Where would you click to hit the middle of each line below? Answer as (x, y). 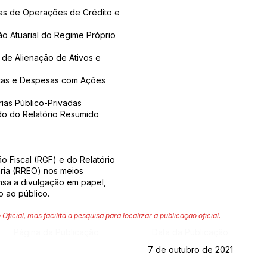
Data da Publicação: (191, 232)
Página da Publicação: (57, 232)
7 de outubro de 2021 (190, 249)
